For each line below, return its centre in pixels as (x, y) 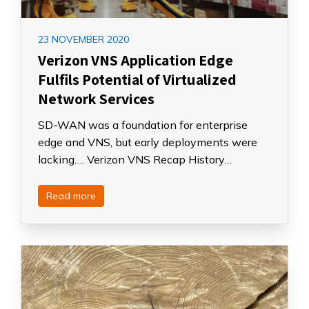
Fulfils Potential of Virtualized (137, 79)
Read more (71, 196)
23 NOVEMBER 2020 (83, 39)
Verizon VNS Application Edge (136, 60)
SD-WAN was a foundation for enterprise (143, 125)
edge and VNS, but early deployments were (148, 142)
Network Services (96, 99)
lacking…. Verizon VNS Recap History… (135, 159)
